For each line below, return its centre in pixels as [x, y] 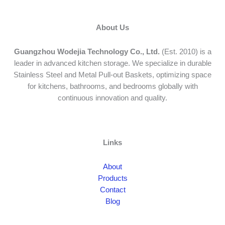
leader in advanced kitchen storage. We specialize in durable [113, 64]
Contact [113, 190]
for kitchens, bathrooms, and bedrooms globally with [113, 87]
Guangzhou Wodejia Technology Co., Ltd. [87, 52]
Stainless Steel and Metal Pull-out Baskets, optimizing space [113, 75]
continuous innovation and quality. [113, 98]
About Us [113, 27]
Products [113, 179]
